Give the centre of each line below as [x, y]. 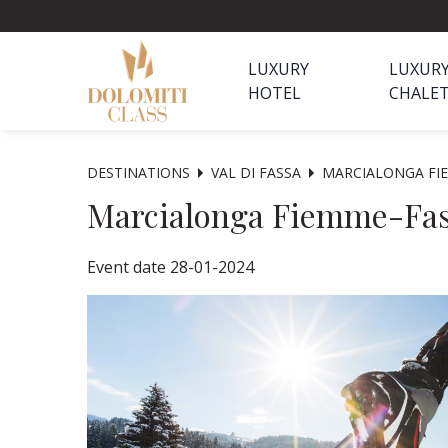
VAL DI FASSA [256, 172]
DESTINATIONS [138, 172]
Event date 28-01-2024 [170, 267]
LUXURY [278, 69]
